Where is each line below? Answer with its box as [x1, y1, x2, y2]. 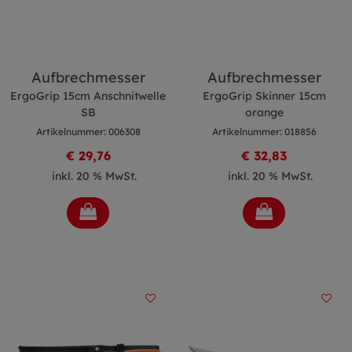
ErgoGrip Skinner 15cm [202, 89, 326, 103]
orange [244, 105, 284, 119]
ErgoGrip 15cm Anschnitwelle [10, 89, 166, 103]
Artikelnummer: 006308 [35, 126, 141, 137]
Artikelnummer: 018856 [211, 126, 317, 137]
